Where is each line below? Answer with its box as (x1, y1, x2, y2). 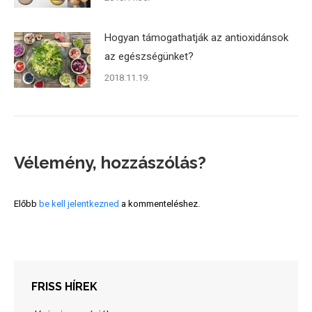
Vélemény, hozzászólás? (14, 153, 206, 173)
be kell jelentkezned (39, 198, 119, 210)
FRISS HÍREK (31, 280, 97, 294)
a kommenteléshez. (119, 198, 200, 210)
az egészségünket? (104, 50, 194, 63)
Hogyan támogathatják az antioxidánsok (104, 31, 288, 45)
